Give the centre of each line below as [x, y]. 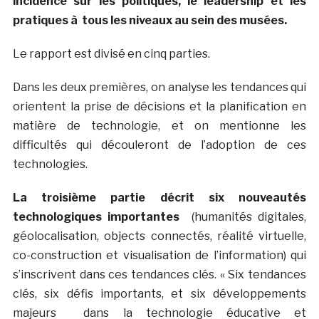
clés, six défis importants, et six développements [159, 293]
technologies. [50, 164]
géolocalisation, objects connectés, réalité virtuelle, [159, 236]
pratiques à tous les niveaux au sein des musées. [150, 20]
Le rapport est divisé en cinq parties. [111, 53]
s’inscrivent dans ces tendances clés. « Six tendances [159, 274]
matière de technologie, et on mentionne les [159, 125]
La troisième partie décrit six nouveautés [159, 197]
